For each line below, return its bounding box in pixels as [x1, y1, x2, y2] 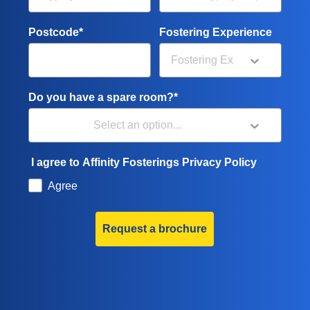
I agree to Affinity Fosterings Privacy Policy [31, 156, 257, 169]
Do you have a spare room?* [28, 91, 178, 104]
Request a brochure [102, 223, 207, 235]
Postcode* [28, 26, 83, 39]
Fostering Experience [159, 26, 272, 39]
